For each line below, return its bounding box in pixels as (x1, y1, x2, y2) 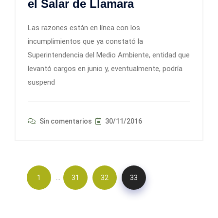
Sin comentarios (38, 117, 92, 126)
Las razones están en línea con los (28, 23, 140, 33)
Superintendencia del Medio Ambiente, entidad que (28, 51, 190, 60)
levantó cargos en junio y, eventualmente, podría (28, 64, 182, 73)
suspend (28, 78, 55, 87)
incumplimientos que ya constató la (28, 37, 143, 46)
